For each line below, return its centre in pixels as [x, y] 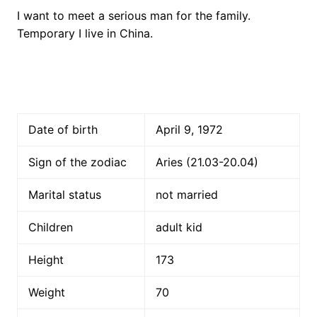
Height [46, 260]
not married [186, 195]
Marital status [64, 195]
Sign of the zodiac [77, 162]
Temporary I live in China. [85, 34]
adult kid [179, 227]
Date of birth [63, 130]
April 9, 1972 [189, 130]
